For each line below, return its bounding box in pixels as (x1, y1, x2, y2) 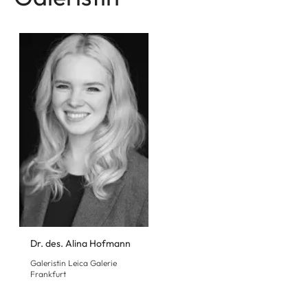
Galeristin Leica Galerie (30, 257, 117, 268)
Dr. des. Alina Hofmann (30, 236, 131, 250)
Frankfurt (30, 268, 66, 279)
